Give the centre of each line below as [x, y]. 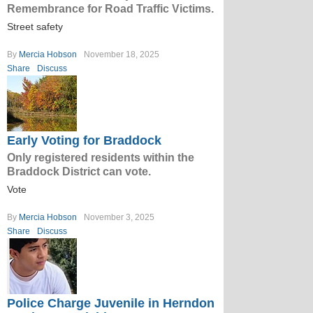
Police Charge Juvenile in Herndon [111, 303]
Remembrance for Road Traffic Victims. [110, 9]
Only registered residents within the [101, 158]
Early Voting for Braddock [84, 140]
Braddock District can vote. [79, 172]
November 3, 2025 [119, 217]
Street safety [35, 27]
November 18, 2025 [122, 54]
